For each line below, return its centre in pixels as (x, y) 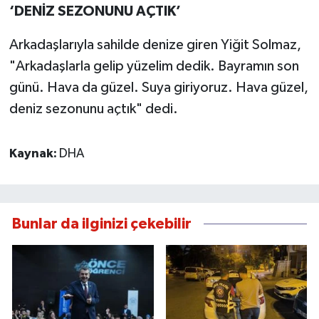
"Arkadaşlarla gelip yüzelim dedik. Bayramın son (154, 66)
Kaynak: (34, 153)
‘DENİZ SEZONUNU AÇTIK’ (95, 11)
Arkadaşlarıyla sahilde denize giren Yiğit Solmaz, (155, 45)
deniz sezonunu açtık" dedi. (93, 109)
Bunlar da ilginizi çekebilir (102, 224)
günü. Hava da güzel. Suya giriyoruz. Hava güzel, (158, 87)
